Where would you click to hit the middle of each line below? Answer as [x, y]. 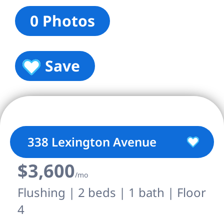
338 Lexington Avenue [92, 142]
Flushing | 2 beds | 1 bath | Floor [112, 192]
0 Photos [62, 21]
